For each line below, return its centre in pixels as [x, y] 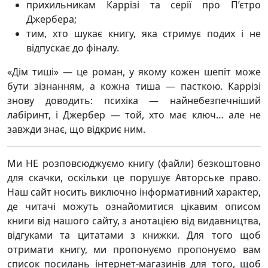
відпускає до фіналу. [73, 48]
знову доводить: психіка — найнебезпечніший [134, 100]
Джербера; [51, 19]
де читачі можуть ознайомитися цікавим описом [134, 206]
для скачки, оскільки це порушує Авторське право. [134, 178]
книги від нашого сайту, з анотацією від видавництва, [134, 221]
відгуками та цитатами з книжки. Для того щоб [134, 235]
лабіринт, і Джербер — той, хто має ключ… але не [134, 115]
